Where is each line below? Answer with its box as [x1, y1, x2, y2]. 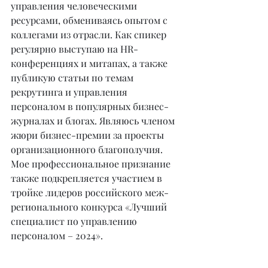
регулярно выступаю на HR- [11, 42, 138, 55]
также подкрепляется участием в [11, 172, 165, 184]
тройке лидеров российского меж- [11, 186, 171, 199]
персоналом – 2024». [11, 229, 103, 242]
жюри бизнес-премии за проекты [11, 129, 166, 141]
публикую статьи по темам [11, 71, 136, 84]
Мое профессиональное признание [11, 157, 173, 170]
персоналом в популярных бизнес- [11, 100, 169, 112]
